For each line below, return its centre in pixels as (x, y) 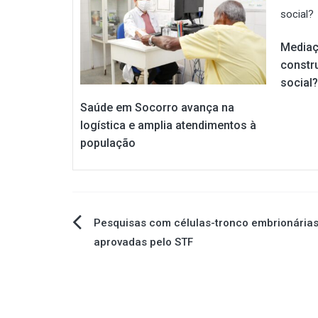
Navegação (125, 229)
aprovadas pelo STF (143, 242)
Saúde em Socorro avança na (157, 108)
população (108, 143)
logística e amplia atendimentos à (168, 126)
